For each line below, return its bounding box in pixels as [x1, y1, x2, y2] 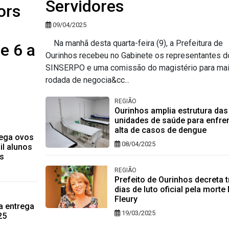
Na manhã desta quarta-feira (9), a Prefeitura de [45, 38, 223, 48]
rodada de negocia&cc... [45, 75, 129, 85]
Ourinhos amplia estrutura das [114, 105, 228, 116]
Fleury [114, 194, 138, 204]
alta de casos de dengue [114, 125, 207, 135]
